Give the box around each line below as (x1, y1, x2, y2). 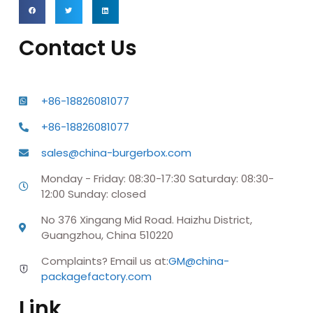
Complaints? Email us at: (41, 253, 168, 268)
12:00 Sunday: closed (41, 186, 146, 201)
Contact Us (19, 33, 137, 63)
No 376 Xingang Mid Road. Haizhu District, (41, 212, 252, 227)
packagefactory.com (41, 268, 152, 284)
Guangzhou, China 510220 (41, 227, 173, 242)
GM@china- (168, 253, 229, 268)
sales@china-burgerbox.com (41, 145, 191, 160)
